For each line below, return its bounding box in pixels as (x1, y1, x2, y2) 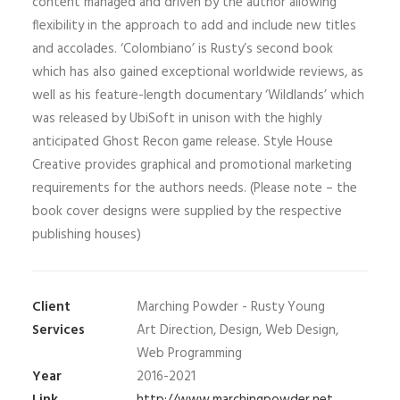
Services (32, 320, 85, 341)
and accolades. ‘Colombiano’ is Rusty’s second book (32, 38, 333, 60)
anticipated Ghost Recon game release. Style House (32, 131, 333, 153)
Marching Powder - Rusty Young (137, 296, 325, 318)
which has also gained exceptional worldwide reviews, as (32, 62, 363, 83)
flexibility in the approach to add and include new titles (32, 15, 356, 37)
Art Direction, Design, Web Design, (137, 320, 338, 341)
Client (32, 296, 71, 318)
